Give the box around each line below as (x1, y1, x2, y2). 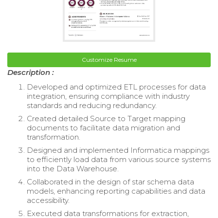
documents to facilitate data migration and (27, 123, 180, 132)
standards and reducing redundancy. (27, 100, 157, 110)
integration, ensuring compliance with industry (27, 91, 190, 101)
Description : (7, 67, 54, 77)
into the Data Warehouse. (27, 163, 119, 173)
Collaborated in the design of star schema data (27, 177, 194, 186)
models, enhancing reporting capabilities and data (27, 186, 205, 196)
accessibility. (27, 195, 70, 205)
